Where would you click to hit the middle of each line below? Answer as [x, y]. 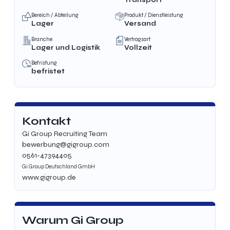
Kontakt [47, 121]
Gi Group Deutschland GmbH [59, 166]
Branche [42, 39]
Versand [140, 24]
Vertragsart [137, 39]
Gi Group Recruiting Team [65, 133]
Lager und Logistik [66, 47]
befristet [48, 71]
